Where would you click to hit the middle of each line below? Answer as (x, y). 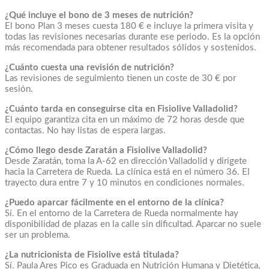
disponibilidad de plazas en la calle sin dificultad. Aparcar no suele (133, 224)
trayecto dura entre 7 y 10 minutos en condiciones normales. (125, 183)
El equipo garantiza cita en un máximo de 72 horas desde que (125, 119)
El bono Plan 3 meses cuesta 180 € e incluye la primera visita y (129, 26)
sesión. (19, 89)
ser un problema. (38, 235)
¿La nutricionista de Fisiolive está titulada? (92, 255)
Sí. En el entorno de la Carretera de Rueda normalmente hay (122, 213)
